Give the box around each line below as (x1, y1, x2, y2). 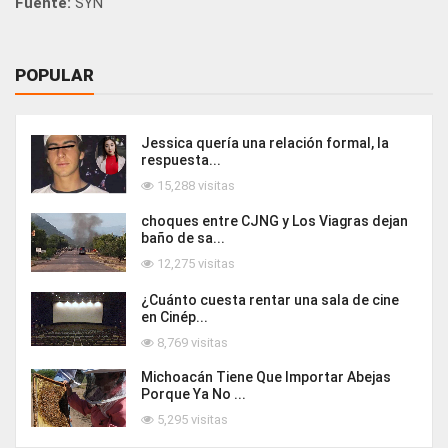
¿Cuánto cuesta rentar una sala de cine (141, 292, 399, 309)
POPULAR (15, 65, 94, 86)
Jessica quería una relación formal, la (141, 135, 389, 152)
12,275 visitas (154, 255, 235, 271)
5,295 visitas (154, 412, 228, 428)
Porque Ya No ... (141, 386, 246, 403)
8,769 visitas (154, 335, 228, 351)
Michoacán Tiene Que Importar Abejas (141, 369, 391, 386)
